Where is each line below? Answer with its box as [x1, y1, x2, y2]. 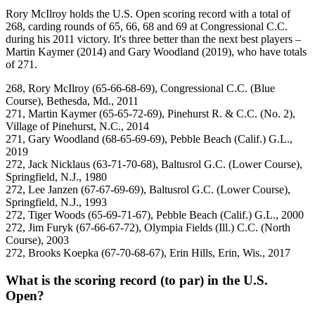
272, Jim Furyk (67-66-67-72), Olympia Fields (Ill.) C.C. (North [6, 221, 290, 233]
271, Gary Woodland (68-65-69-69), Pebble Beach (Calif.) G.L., [6, 132, 292, 145]
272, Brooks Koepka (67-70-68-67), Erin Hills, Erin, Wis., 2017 [6, 246, 290, 259]
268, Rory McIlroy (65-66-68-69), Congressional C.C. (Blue [6, 82, 275, 94]
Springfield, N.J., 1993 [6, 195, 107, 208]
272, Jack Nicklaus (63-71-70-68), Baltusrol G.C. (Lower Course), [6, 157, 302, 170]
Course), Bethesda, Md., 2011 [6, 94, 139, 107]
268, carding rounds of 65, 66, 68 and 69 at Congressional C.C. [6, 20, 288, 32]
